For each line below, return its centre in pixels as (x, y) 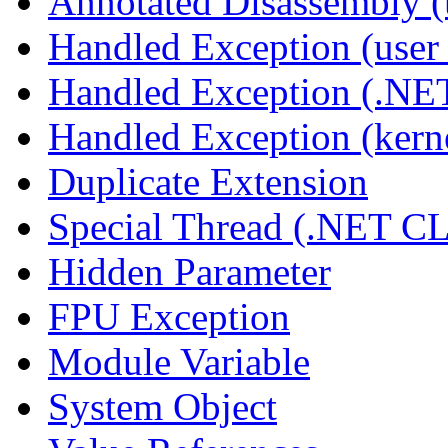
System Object (162, 406)
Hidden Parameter (189, 271)
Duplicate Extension (208, 181)
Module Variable (179, 361)
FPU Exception (169, 316)
